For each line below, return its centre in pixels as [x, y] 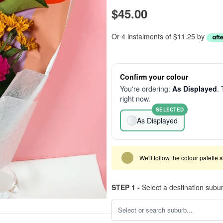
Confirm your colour [154, 77]
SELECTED [170, 110]
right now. [135, 99]
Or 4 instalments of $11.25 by [159, 36]
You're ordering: [146, 89]
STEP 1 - [126, 187]
